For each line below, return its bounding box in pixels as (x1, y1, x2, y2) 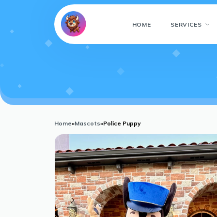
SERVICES (170, 20, 202, 28)
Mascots (75, 120, 100, 127)
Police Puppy (103, 120, 141, 127)
